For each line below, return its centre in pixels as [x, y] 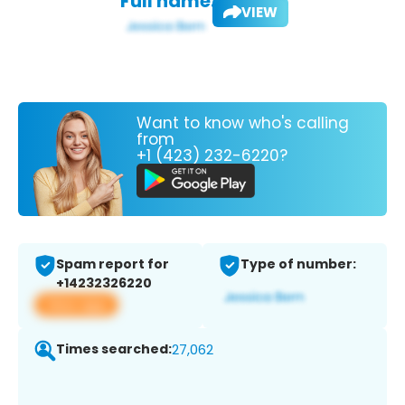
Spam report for [113, 264]
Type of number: [298, 264]
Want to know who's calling [243, 122]
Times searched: [114, 349]
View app [76, 305]
